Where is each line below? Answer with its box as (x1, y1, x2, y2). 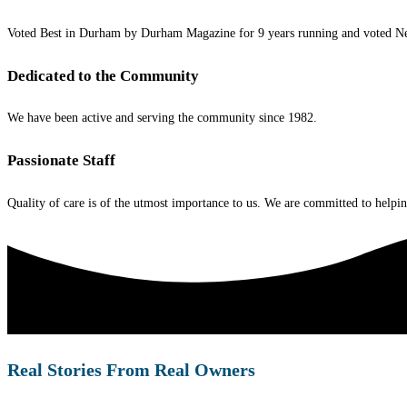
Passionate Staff (7, 152, 115, 170)
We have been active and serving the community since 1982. (7, 111, 317, 125)
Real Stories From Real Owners (7, 360, 255, 381)
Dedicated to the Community (7, 66, 199, 84)
